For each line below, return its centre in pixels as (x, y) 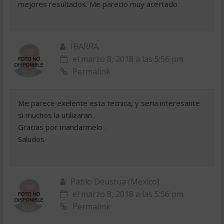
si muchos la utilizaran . (56, 115)
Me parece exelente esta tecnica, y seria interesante (109, 103)
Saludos (31, 139)
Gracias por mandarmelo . (62, 127)
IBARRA (84, 46)
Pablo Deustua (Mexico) (115, 181)
